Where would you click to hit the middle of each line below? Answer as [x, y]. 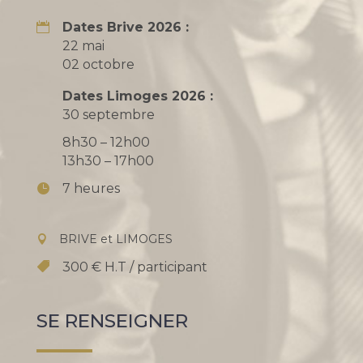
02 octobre [98, 64]
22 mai [83, 46]
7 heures [91, 188]
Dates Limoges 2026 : [137, 96]
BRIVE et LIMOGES [115, 239]
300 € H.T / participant [135, 267]
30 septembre [108, 115]
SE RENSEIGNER [112, 320]
